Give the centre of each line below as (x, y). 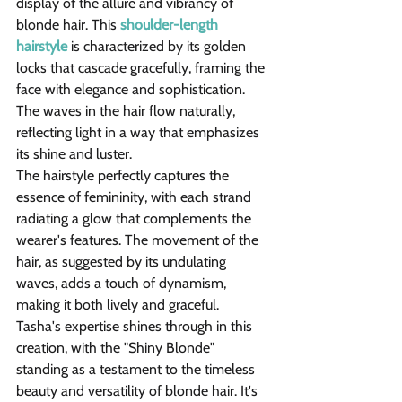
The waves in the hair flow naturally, (127, 111)
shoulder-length (171, 25)
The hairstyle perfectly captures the (124, 176)
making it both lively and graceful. (118, 305)
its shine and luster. (74, 154)
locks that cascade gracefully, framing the (142, 68)
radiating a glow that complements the (135, 219)
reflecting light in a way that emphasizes (140, 133)
